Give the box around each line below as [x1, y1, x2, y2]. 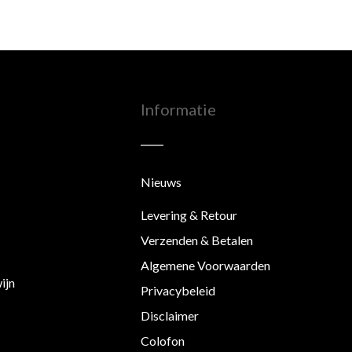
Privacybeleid [141, 282, 215, 298]
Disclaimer [141, 307, 199, 323]
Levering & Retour [141, 207, 237, 222]
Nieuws [141, 174, 181, 189]
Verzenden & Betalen [141, 232, 253, 247]
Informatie [141, 100, 216, 119]
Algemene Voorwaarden [141, 257, 270, 273]
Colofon [141, 332, 185, 348]
